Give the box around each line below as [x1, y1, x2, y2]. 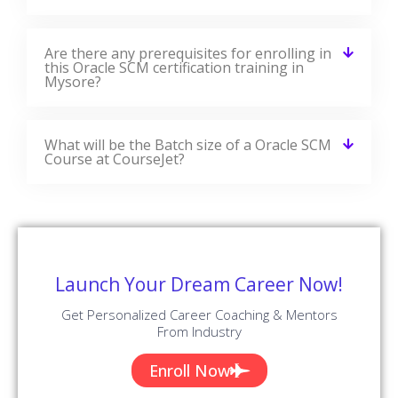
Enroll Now [148, 359, 230, 381]
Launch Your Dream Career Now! [55, 271, 343, 297]
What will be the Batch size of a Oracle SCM [44, 134, 331, 155]
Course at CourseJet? [44, 148, 185, 169]
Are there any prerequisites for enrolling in [44, 43, 331, 63]
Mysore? [44, 71, 101, 92]
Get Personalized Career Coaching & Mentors [60, 305, 338, 323]
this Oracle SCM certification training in [44, 57, 304, 77]
